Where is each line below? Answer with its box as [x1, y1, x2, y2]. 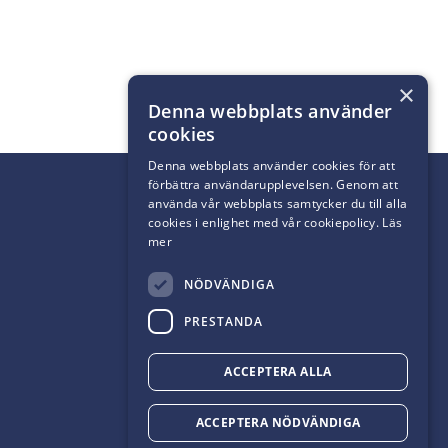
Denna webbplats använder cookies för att [148, 157, 396, 174]
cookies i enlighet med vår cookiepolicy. [148, 214, 383, 231]
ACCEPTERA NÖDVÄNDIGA [195, 414, 361, 431]
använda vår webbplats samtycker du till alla [148, 195, 408, 212]
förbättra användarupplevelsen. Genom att [148, 176, 399, 193]
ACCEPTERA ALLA [224, 363, 332, 380]
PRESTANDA [184, 312, 263, 330]
